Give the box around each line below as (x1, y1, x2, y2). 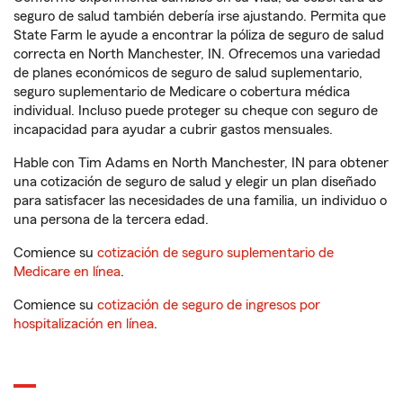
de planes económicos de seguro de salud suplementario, (13, 66, 363, 80)
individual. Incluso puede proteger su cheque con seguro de (13, 103, 378, 118)
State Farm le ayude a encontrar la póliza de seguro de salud (13, 28, 384, 42)
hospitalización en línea (13, 317, 154, 331)
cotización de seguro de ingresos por (97, 298, 320, 312)
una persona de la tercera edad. (13, 212, 209, 227)
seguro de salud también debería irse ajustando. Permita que (13, 9, 386, 23)
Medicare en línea (13, 264, 121, 279)
